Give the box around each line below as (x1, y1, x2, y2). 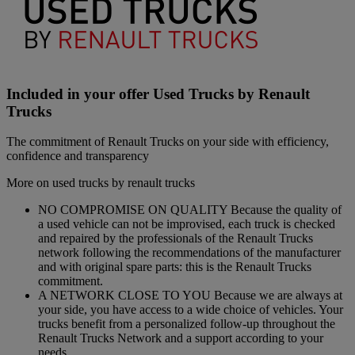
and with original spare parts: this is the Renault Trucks (38, 260, 311, 274)
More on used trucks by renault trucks (6, 176, 195, 190)
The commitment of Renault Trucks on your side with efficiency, (6, 135, 329, 149)
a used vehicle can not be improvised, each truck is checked (38, 217, 335, 231)
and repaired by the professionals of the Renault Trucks (38, 231, 313, 246)
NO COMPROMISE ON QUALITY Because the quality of (38, 203, 342, 217)
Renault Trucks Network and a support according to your (38, 331, 323, 345)
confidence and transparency (6, 149, 149, 163)
